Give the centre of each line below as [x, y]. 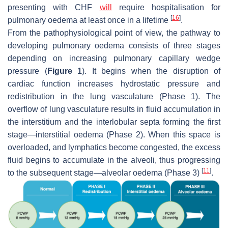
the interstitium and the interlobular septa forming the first [114, 122]
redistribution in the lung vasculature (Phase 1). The [114, 96]
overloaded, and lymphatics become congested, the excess [114, 147]
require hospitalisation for [166, 7]
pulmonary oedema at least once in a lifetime [89, 20]
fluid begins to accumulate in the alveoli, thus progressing [114, 160]
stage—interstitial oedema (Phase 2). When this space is [114, 134]
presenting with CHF [54, 7]
